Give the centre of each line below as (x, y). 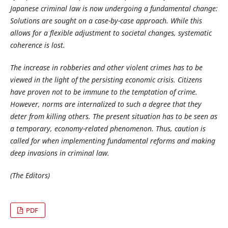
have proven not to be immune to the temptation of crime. (104, 92)
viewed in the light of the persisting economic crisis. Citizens (106, 80)
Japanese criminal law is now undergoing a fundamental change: (114, 9)
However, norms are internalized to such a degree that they (106, 104)
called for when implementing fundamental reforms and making (112, 141)
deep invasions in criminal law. (60, 153)
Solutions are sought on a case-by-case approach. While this (106, 21)
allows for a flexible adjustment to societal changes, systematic (111, 33)
